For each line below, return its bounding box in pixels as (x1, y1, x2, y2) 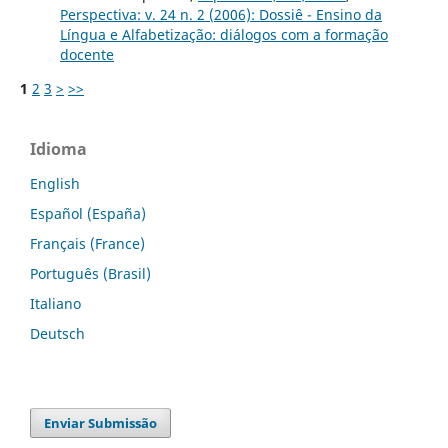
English (30, 173, 80, 193)
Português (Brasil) (30, 263, 151, 283)
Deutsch (30, 323, 85, 343)
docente (59, 44, 114, 64)
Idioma (30, 137, 87, 160)
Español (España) (30, 203, 146, 223)
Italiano (30, 293, 81, 313)
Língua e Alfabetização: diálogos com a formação (59, 24, 388, 44)
